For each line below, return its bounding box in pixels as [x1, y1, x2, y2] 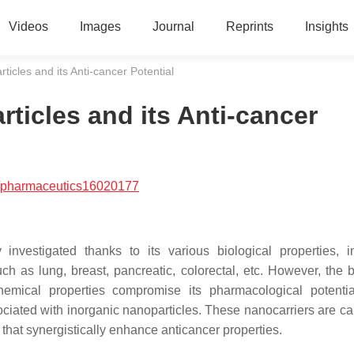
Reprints [225, 20, 273, 33]
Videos [8, 20, 48, 33]
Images [79, 20, 121, 33]
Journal [152, 20, 194, 33]
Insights [304, 20, 348, 33]
